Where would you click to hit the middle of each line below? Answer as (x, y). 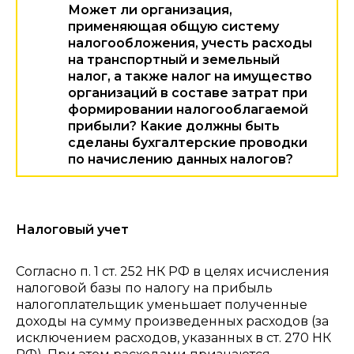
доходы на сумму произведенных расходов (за (172, 321)
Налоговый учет (72, 230)
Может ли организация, (150, 10)
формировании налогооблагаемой (188, 109)
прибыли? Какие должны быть (174, 126)
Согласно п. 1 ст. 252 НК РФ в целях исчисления (173, 271)
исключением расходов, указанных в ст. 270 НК (173, 338)
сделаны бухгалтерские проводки (188, 143)
